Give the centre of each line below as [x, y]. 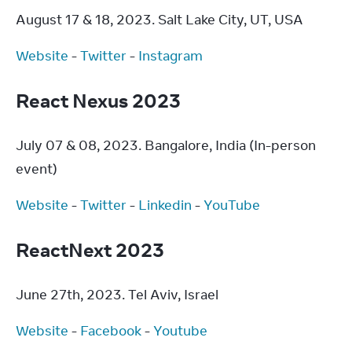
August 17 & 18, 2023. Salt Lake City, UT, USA [159, 20]
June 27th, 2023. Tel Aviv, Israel [117, 295]
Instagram [170, 56]
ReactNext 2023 [92, 249]
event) [37, 169]
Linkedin [165, 205]
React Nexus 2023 [100, 100]
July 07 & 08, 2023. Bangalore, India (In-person [166, 145]
